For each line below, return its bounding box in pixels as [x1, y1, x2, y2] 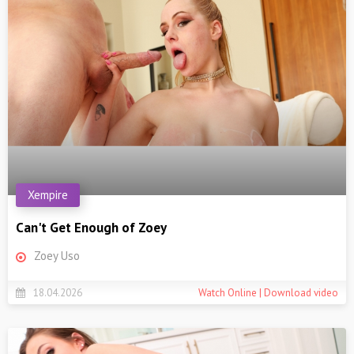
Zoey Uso [34, 248, 80, 264]
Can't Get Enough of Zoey [16, 219, 167, 237]
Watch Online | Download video [198, 285, 338, 299]
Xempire [28, 187, 68, 203]
